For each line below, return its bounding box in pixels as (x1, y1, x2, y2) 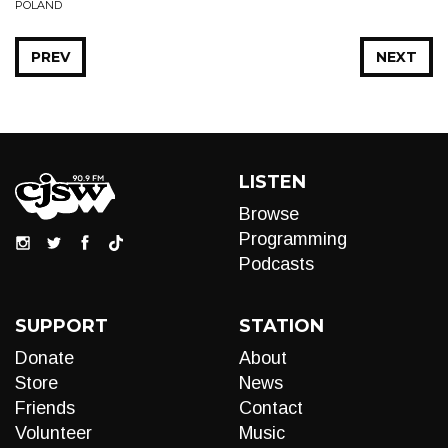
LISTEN (239, 171, 306, 193)
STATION (239, 315, 324, 337)
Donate (15, 348, 74, 368)
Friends (15, 398, 75, 418)
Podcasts (239, 254, 314, 274)
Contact (239, 398, 303, 418)
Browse (239, 204, 299, 224)
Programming (239, 229, 347, 249)
